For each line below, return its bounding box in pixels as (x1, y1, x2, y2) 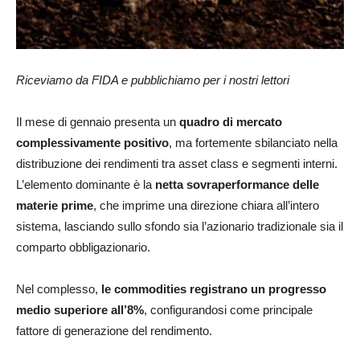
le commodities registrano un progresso (101, 282, 326, 297)
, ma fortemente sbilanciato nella (169, 136, 337, 150)
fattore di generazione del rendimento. (16, 324, 212, 338)
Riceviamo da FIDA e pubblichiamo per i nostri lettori (16, 73, 289, 88)
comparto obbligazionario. (16, 240, 150, 255)
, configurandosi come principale (144, 303, 313, 317)
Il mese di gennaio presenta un (16, 115, 179, 129)
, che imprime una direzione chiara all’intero (93, 198, 319, 213)
